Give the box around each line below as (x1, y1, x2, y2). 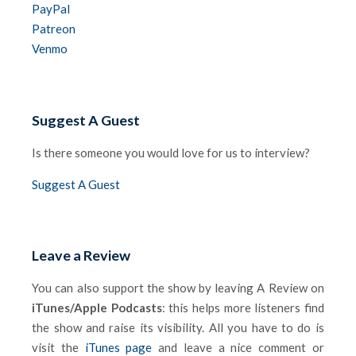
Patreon (32, 21, 76, 36)
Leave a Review (32, 246, 131, 265)
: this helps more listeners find (161, 300, 324, 315)
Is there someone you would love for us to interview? (32, 145, 311, 160)
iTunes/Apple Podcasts (32, 300, 162, 315)
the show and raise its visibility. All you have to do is (32, 320, 324, 335)
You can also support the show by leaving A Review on (32, 281, 324, 296)
